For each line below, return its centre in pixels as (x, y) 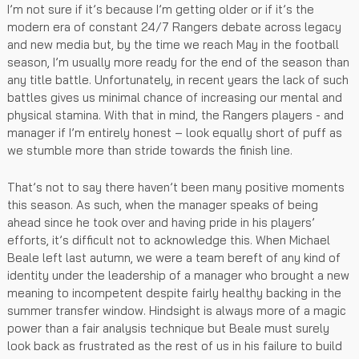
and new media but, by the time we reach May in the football (173, 44)
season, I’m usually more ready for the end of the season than (178, 62)
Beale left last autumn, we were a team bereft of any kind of (174, 257)
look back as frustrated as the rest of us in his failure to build (175, 345)
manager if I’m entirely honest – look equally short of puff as (175, 132)
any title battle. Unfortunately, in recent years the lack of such (178, 79)
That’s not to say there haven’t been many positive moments (176, 187)
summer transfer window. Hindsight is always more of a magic (177, 310)
